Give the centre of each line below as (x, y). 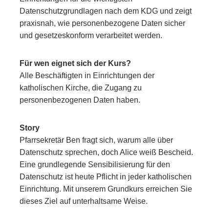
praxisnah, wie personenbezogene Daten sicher (102, 23)
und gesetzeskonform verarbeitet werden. (91, 35)
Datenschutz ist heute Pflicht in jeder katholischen (106, 176)
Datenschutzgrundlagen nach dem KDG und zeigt (106, 11)
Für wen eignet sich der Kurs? (75, 63)
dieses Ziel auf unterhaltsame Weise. (84, 201)
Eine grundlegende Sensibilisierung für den (95, 164)
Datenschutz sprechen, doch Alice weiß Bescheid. (106, 152)
